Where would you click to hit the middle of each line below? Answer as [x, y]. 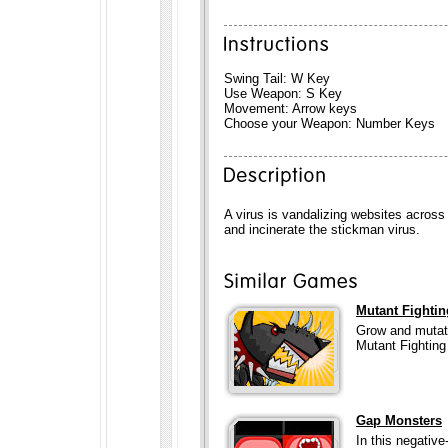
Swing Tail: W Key [277, 78]
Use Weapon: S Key [283, 93]
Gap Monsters [399, 420]
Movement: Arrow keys [290, 108]
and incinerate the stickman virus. [322, 229]
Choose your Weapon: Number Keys [329, 123]
